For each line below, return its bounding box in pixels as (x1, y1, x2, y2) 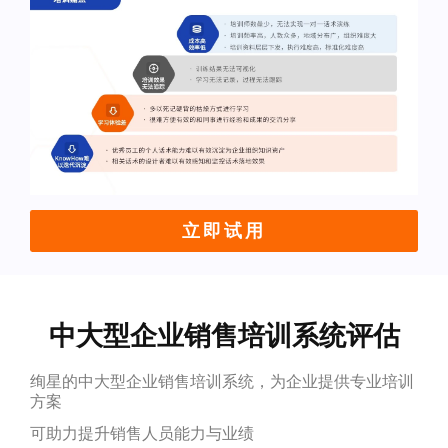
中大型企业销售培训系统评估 (48, 317, 400, 352)
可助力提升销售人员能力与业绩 (29, 423, 254, 443)
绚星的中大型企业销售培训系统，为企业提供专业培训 (29, 371, 414, 391)
